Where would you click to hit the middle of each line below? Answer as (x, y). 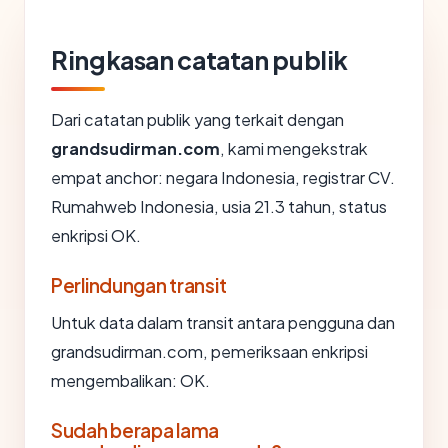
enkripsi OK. (96, 235)
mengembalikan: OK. (130, 380)
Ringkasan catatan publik (200, 59)
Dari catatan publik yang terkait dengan (197, 119)
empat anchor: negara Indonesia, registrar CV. (223, 177)
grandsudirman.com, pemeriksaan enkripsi (209, 351)
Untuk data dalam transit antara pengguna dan (223, 322)
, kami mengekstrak (294, 148)
